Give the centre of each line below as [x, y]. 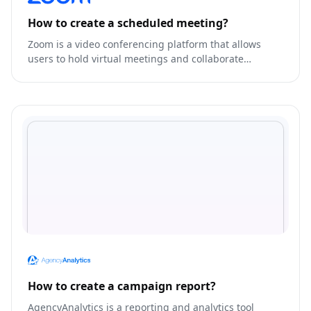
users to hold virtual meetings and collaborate [136, 58]
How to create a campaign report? [122, 286]
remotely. [49, 73]
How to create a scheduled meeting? [128, 23]
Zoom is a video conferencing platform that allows [144, 44]
